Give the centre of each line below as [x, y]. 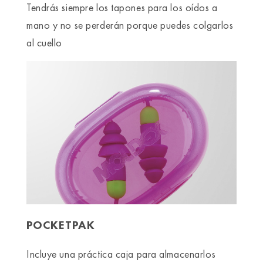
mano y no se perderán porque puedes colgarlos [130, 25]
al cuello [45, 43]
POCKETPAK [61, 225]
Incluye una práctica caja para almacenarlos [121, 254]
